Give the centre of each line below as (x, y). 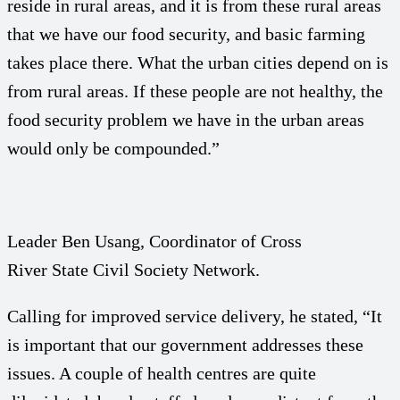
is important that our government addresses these (185, 344)
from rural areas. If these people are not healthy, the (195, 91)
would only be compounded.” (113, 148)
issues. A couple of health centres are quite (162, 373)
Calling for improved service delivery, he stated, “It (195, 316)
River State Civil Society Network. (133, 269)
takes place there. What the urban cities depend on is (198, 62)
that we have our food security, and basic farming (186, 33)
